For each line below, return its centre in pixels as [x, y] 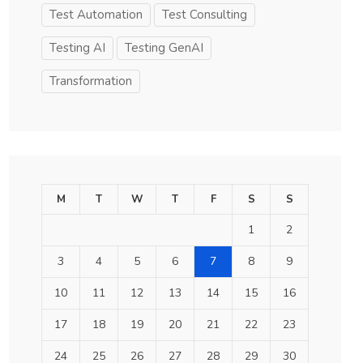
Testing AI [77, 47]
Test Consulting [205, 14]
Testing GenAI [164, 47]
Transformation [91, 81]
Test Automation [96, 14]
